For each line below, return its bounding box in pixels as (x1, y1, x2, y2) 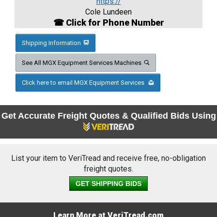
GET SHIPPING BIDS (76, 180, 141, 188)
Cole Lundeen (85, 7, 132, 17)
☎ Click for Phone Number (53, 17, 164, 28)
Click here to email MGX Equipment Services (22, 79, 146, 87)
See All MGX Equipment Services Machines (22, 59, 141, 67)
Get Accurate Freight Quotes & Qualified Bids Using (1, 111, 216, 121)
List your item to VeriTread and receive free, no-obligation (11, 154, 206, 163)
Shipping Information (22, 39, 81, 47)
